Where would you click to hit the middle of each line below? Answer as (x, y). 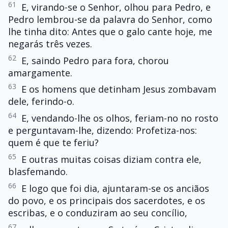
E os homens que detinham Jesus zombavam (119, 89)
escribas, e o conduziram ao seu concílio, (98, 212)
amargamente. (40, 73)
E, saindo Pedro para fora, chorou (95, 60)
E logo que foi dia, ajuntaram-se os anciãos (115, 188)
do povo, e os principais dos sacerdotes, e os (107, 200)
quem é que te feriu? (53, 143)
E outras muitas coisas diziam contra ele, (111, 159)
